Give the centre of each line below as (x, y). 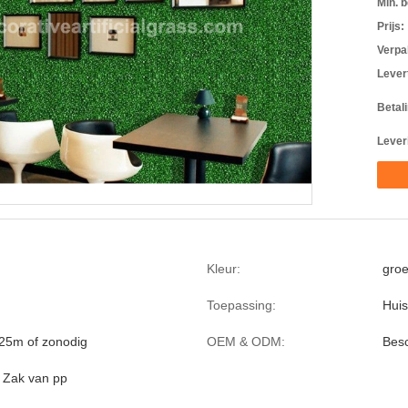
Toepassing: (241, 305)
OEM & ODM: (246, 342)
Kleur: (224, 269)
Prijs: (391, 26)
